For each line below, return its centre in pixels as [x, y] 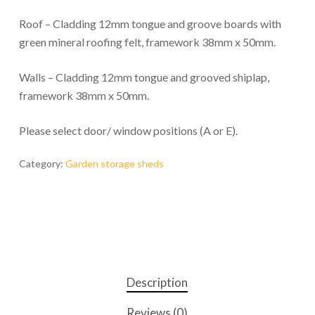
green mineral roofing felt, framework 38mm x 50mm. [147, 41]
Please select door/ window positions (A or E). [128, 130]
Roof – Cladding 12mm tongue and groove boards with [150, 23]
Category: [42, 163]
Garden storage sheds [114, 163]
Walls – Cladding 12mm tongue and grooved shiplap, [144, 77]
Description [157, 282]
